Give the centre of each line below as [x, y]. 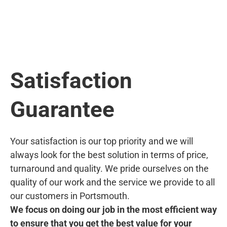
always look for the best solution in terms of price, [109, 155]
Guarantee [62, 109]
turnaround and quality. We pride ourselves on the [109, 168]
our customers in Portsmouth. [70, 196]
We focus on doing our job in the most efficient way [113, 209]
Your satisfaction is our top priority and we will [102, 141]
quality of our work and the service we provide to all [112, 182]
